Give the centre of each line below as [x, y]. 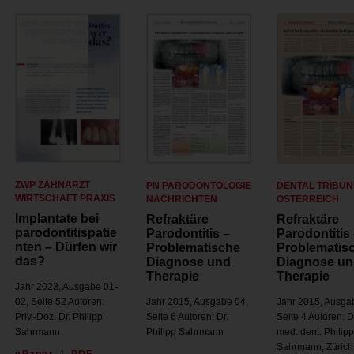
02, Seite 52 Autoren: [60, 302]
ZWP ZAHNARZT [53, 185]
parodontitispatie [66, 233]
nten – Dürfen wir [66, 247]
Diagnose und [188, 262]
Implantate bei [57, 219]
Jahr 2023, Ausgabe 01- [67, 287]
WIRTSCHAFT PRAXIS [66, 199]
